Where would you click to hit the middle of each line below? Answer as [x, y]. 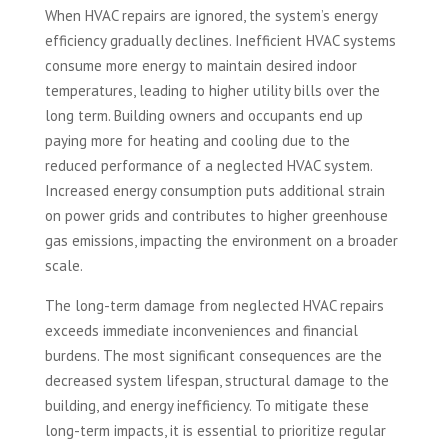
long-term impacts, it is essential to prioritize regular [215, 431]
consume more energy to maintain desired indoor [200, 66]
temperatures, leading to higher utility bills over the [212, 91]
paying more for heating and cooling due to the [197, 141]
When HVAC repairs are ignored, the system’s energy [210, 16]
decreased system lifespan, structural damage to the [216, 381]
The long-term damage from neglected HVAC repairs [214, 306]
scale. [63, 266]
